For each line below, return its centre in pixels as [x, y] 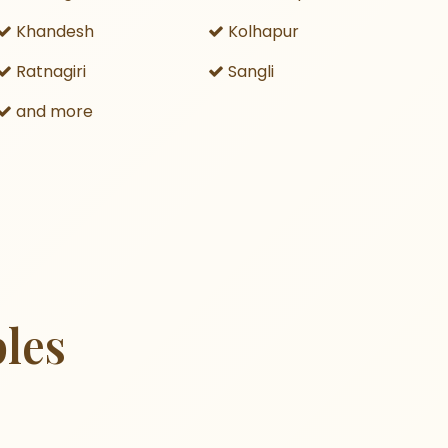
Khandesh [52, 31]
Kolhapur [262, 31]
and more [52, 111]
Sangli [249, 71]
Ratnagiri [48, 71]
